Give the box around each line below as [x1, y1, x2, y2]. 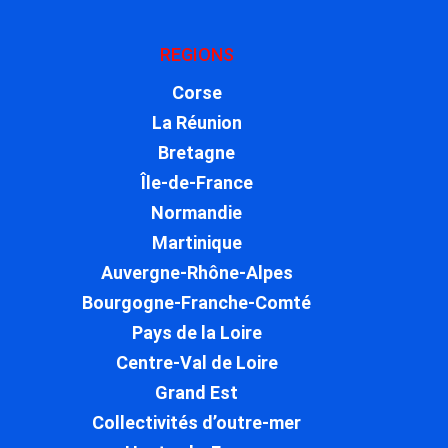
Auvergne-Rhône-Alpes [100, 262, 293, 284]
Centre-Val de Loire [115, 352, 278, 374]
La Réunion [151, 112, 242, 134]
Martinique [151, 232, 242, 254]
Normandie [151, 202, 243, 224]
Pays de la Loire [131, 322, 262, 344]
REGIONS [159, 44, 234, 66]
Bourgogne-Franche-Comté [82, 292, 312, 314]
